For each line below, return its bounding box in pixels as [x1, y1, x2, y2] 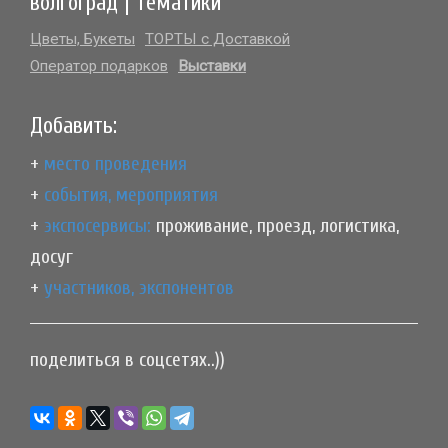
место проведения [44, 151, 187, 175]
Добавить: [30, 112, 117, 139]
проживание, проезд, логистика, [151, 213, 399, 237]
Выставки [178, 56, 246, 75]
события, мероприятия [44, 182, 218, 206]
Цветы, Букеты [30, 30, 135, 49]
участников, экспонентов [44, 275, 234, 299]
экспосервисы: [44, 213, 151, 237]
